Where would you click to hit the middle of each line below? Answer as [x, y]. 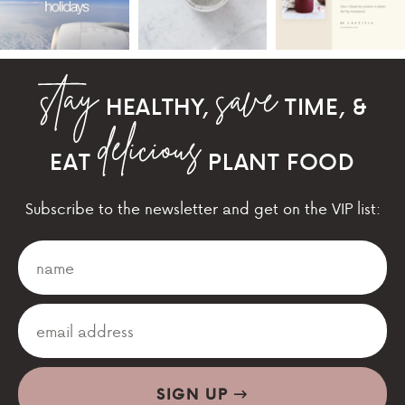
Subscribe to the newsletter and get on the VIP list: [202, 209]
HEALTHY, [157, 106]
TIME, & [323, 106]
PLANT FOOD [278, 162]
